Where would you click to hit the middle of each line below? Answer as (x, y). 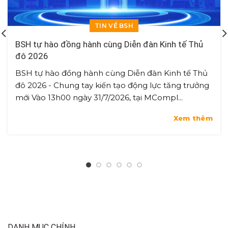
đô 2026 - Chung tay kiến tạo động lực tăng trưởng (112, 85)
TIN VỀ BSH (114, 25)
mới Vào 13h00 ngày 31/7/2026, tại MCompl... (99, 97)
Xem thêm (193, 118)
